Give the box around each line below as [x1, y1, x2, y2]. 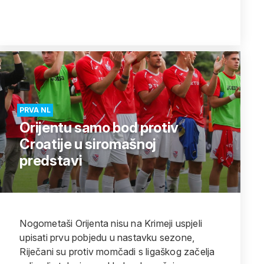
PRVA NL [19, 105, 51, 114]
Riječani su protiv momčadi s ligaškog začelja [19, 246, 215, 258]
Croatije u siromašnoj [19, 136, 156, 153]
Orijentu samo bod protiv [19, 119, 179, 136]
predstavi [19, 152, 82, 169]
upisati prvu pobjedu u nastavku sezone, [19, 232, 195, 243]
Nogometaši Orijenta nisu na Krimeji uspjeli [19, 217, 202, 229]
